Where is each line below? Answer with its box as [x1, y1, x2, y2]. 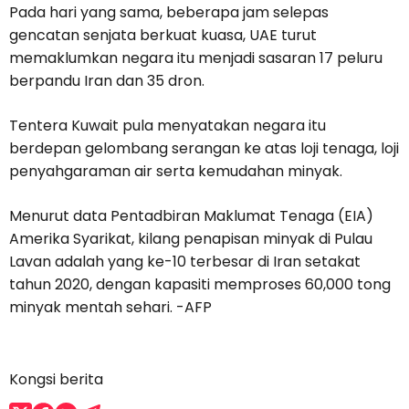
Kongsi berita [9, 369, 103, 391]
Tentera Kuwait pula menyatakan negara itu [9, 115, 326, 137]
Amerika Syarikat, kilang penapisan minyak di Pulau [9, 228, 372, 250]
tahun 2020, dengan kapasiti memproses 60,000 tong [9, 274, 391, 296]
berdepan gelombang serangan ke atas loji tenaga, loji [9, 138, 399, 160]
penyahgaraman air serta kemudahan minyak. [9, 161, 342, 183]
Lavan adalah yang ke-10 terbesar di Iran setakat [9, 251, 361, 273]
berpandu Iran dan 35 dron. [9, 70, 204, 92]
